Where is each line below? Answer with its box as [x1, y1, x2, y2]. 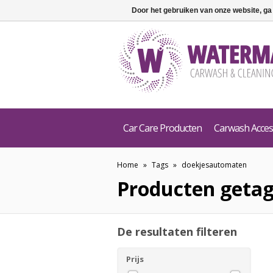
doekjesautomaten [182, 160, 247, 170]
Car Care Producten [123, 121, 202, 135]
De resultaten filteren [117, 224, 237, 239]
